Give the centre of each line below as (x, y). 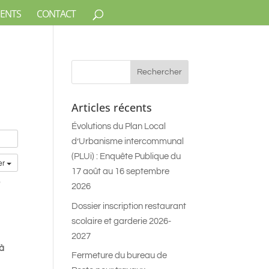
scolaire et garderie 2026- (122, 221)
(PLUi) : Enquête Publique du (126, 156)
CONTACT (56, 14)
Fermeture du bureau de (119, 255)
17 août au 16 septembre (121, 171)
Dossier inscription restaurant (129, 206)
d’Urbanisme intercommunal (128, 141)
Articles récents (112, 107)
